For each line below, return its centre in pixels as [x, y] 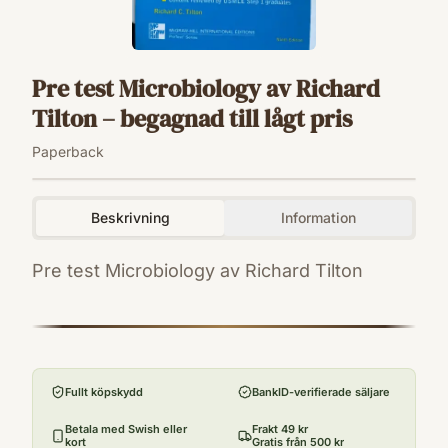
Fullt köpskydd [104, 391]
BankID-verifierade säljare [321, 391]
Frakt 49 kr [280, 429]
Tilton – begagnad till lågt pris [192, 119]
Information [318, 218]
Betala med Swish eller [126, 429]
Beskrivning [130, 218]
